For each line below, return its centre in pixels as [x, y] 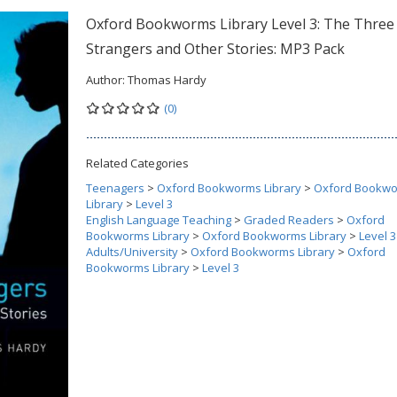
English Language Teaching [159, 220]
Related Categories [137, 163]
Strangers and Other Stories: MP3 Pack [215, 49]
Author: [107, 80]
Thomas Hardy [167, 80]
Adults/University [132, 252]
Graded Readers [289, 220]
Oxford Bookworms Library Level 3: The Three [240, 24]
